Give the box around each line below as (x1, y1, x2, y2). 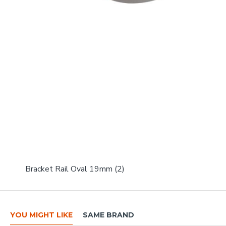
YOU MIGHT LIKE (10, 210, 73, 220)
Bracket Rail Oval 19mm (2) (25, 163, 125, 175)
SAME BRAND (83, 210, 134, 220)
